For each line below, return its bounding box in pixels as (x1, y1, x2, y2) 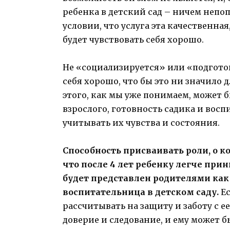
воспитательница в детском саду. (63, 187, 219, 198)
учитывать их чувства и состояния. (63, 118, 220, 128)
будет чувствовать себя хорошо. (63, 34, 204, 45)
